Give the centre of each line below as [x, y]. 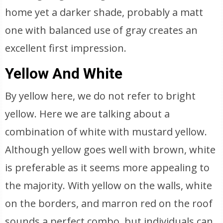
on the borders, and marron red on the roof [109, 203]
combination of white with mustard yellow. [106, 132]
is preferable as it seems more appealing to [108, 167]
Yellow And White [64, 73]
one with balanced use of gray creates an [102, 30]
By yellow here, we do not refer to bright [101, 96]
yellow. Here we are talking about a [88, 114]
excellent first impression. [66, 48]
